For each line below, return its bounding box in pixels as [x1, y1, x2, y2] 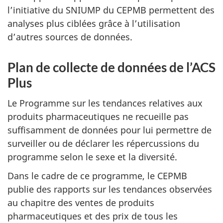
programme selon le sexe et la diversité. [7, 150, 182, 163]
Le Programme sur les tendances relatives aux [7, 97, 203, 109]
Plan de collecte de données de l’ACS [7, 59, 216, 76]
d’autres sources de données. [7, 31, 132, 43]
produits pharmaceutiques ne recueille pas [7, 110, 189, 122]
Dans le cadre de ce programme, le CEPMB [7, 170, 187, 182]
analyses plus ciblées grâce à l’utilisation [7, 17, 180, 30]
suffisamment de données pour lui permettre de [7, 123, 212, 136]
